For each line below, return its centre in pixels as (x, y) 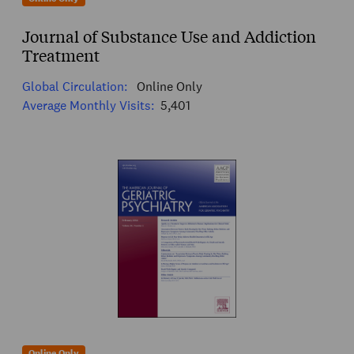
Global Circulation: (75, 86)
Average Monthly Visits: (88, 105)
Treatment (61, 55)
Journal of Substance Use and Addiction (169, 36)
